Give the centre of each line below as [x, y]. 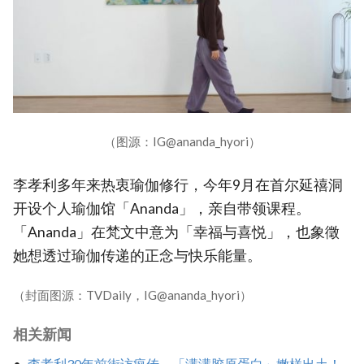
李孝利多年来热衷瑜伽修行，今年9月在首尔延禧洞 [178, 184]
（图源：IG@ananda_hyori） [182, 141]
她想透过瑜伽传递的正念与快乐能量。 [137, 255]
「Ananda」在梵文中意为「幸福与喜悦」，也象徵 [176, 232]
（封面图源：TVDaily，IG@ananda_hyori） [132, 295]
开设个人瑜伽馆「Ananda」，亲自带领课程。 [162, 208]
